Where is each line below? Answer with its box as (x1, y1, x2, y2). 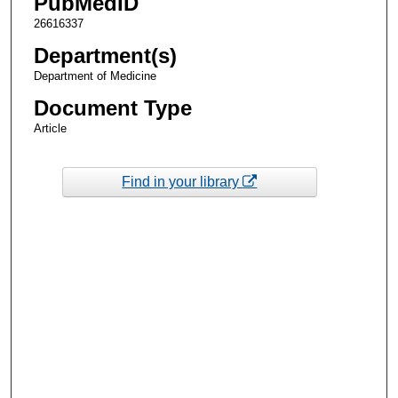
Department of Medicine (33, 69, 156, 84)
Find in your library (122, 173, 243, 189)
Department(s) (33, 44, 177, 68)
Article (33, 122, 67, 136)
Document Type (33, 96, 192, 121)
